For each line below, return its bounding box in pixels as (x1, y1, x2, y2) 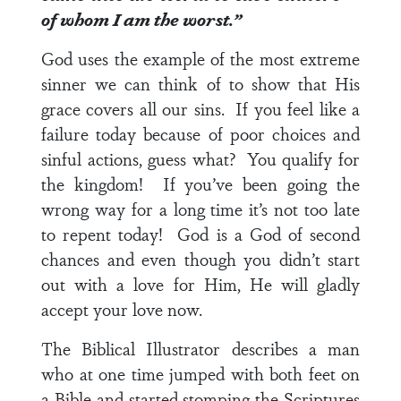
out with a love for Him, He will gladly (41, 271, 360, 296)
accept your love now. (41, 296, 202, 321)
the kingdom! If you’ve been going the (41, 171, 360, 196)
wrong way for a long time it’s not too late (41, 196, 360, 221)
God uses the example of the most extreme (41, 46, 360, 71)
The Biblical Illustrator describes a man (41, 336, 360, 361)
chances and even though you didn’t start (41, 246, 360, 271)
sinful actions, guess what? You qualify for (41, 146, 360, 171)
